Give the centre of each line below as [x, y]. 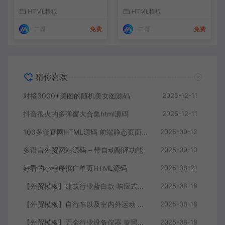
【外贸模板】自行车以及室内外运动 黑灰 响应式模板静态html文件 [141, 204]
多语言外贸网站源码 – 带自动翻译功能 [83, 150]
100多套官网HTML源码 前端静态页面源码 [145, 132]
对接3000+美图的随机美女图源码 [77, 96]
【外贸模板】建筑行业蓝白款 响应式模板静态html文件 [141, 186]
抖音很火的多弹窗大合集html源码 [76, 114]
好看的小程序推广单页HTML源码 [75, 168]
